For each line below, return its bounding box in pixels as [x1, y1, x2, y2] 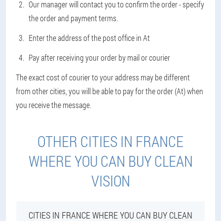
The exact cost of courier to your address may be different [16, 72, 190, 82]
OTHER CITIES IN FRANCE [37, 132, 184, 151]
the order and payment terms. [29, 13, 118, 23]
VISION [91, 171, 130, 190]
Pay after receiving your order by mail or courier [29, 52, 170, 63]
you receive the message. [16, 100, 91, 110]
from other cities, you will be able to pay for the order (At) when [16, 86, 203, 96]
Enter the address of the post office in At [29, 33, 150, 43]
